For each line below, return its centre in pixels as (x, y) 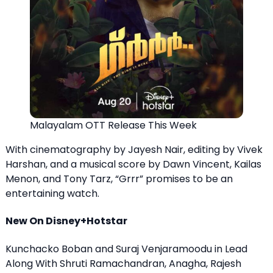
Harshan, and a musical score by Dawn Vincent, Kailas (133, 164)
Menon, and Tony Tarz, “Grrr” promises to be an (119, 179)
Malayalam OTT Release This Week (113, 125)
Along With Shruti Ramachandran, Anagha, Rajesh (123, 263)
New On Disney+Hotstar (66, 221)
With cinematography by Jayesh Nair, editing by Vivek (134, 149)
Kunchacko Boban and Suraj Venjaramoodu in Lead (126, 249)
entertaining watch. (52, 193)
